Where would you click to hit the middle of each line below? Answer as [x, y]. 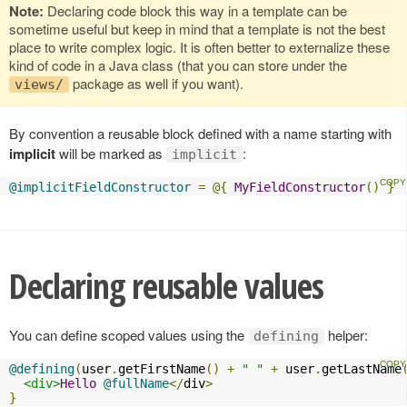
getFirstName [162, 369]
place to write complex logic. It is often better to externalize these [199, 47]
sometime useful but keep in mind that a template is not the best [197, 29]
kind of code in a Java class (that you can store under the [178, 65]
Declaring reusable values [166, 286]
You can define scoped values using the [129, 335]
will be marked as [111, 154]
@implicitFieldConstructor [100, 188]
